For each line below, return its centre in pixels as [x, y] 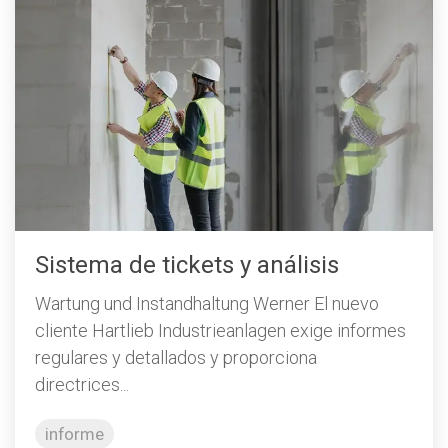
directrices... [82, 384]
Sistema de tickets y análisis [187, 264]
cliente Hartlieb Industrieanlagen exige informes [220, 330]
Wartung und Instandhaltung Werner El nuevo [207, 303]
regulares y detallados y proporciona [176, 357]
